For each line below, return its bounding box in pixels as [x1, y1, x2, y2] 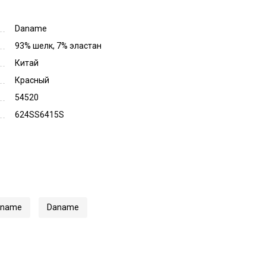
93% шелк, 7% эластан [15, 40, 102, 50]
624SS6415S [15, 109, 64, 119]
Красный [15, 75, 49, 85]
